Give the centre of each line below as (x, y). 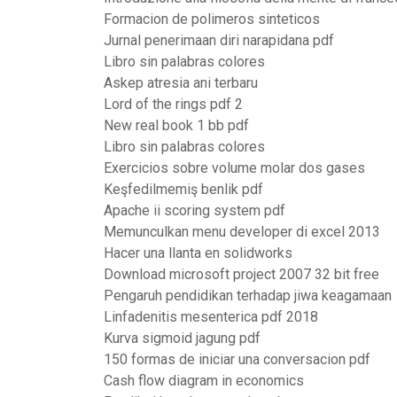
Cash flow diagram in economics (204, 381)
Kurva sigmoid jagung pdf (182, 338)
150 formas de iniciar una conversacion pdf (237, 359)
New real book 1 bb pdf (176, 125)
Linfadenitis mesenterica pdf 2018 (211, 317)
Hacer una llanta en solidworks (198, 253)
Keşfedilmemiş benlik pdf (183, 189)
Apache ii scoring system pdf (195, 210)
